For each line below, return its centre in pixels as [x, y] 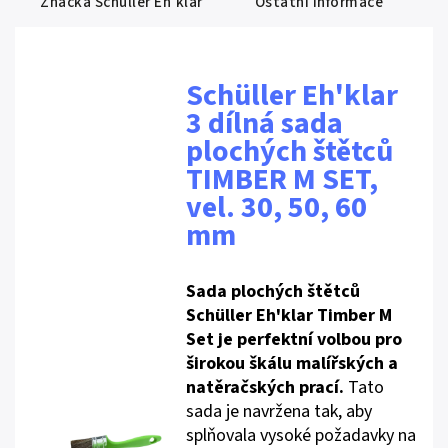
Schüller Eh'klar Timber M [289, 315]
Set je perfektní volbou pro [294, 339]
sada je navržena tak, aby [279, 411]
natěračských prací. [265, 387]
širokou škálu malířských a [292, 363]
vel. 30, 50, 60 [277, 207]
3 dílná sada [265, 123]
